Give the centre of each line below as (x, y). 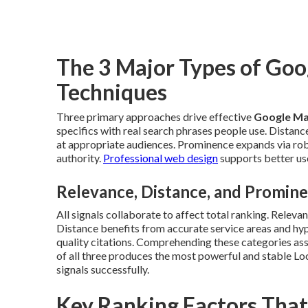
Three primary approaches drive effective (155, 116)
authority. (80, 157)
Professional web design (161, 157)
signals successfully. (103, 269)
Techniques (112, 91)
